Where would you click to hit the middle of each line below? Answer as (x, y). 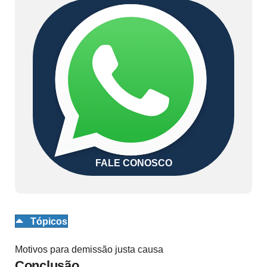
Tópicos (49, 221)
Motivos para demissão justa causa (89, 250)
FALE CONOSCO (133, 163)
